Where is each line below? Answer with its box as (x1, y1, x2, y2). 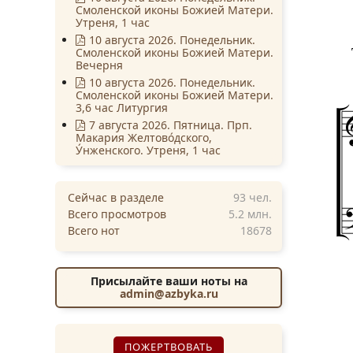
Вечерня (76, 57, 124, 72)
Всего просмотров (68, 206, 166, 221)
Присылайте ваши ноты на (90, 273, 247, 288)
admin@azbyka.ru (119, 285, 218, 301)
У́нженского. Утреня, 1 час (76, 142, 221, 158)
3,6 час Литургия (76, 99, 169, 115)
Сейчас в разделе (68, 189, 164, 205)
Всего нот (68, 222, 120, 238)
